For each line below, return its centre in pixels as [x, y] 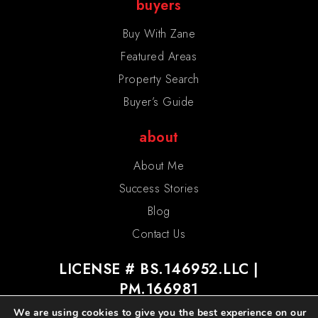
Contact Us [159, 234]
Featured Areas [159, 57]
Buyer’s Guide [159, 102]
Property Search [159, 79]
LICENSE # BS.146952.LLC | [159, 270]
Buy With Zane [159, 34]
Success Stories [159, 189]
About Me [159, 166]
